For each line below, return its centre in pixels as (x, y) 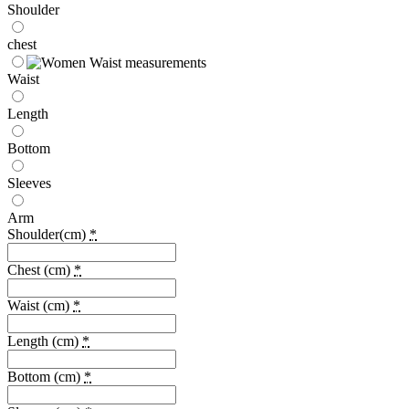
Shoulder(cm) (47, 234)
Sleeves (29, 183)
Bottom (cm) (46, 376)
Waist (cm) (40, 305)
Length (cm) (45, 341)
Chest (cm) (41, 269)
